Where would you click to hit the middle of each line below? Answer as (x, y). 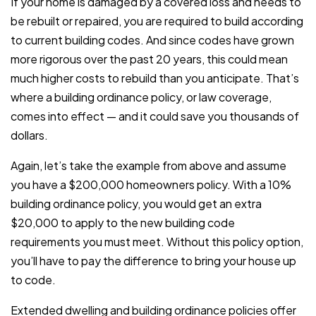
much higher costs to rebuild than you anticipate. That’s (155, 78)
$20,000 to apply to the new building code (123, 223)
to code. (33, 280)
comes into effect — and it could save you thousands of (155, 116)
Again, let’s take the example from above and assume (148, 166)
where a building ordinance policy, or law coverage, (141, 97)
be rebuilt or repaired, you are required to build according (157, 21)
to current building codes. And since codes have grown (152, 40)
